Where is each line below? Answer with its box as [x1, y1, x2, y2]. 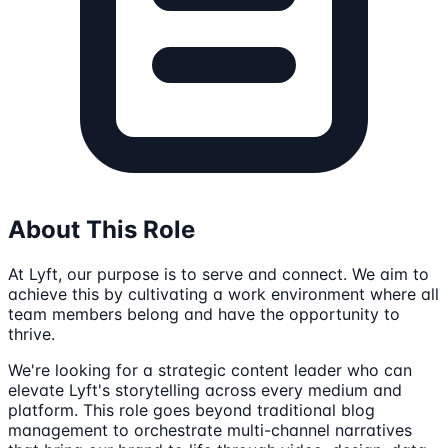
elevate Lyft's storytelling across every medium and [8, 380, 402, 401]
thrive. [8, 324, 55, 345]
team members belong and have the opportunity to [8, 304, 400, 325]
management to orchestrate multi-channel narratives [8, 420, 412, 441]
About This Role [8, 215, 195, 245]
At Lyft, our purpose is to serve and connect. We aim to [8, 264, 429, 285]
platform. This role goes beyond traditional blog [8, 400, 375, 421]
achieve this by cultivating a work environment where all [8, 284, 439, 305]
